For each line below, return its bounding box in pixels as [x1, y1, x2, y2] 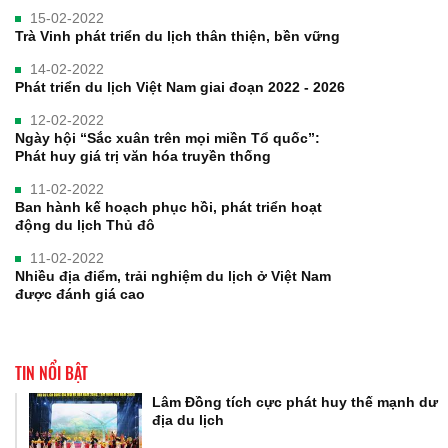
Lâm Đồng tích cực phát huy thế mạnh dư [152, 394, 439, 411]
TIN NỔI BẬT [15, 361, 88, 386]
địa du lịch [152, 412, 225, 429]
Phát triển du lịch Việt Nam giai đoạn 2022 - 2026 [15, 79, 345, 96]
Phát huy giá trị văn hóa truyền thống [15, 148, 271, 165]
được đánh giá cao [15, 286, 145, 303]
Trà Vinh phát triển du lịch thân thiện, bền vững [15, 28, 340, 45]
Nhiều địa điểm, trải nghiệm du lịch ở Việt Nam [15, 268, 331, 285]
